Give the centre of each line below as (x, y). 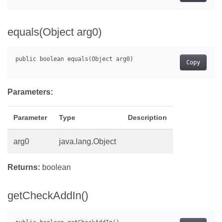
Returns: (24, 167)
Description (147, 118)
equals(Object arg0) (55, 32)
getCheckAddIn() (48, 196)
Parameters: (30, 92)
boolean (55, 167)
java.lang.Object (87, 142)
